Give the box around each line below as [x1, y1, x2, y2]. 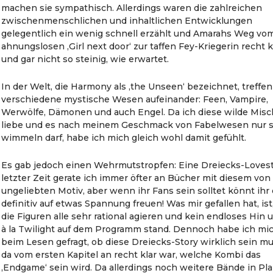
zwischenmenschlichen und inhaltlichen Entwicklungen [1, 15, 253, 26]
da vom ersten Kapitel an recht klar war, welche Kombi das [1, 249, 261, 260]
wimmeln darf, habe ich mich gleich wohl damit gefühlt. [1, 132, 247, 143]
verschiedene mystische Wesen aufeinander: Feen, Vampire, [1, 94, 269, 105]
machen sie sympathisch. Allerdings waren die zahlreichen [1, 2, 263, 13]
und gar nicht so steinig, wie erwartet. [1, 54, 169, 65]
